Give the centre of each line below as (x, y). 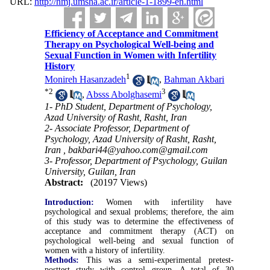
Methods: (62, 260)
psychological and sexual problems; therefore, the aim (139, 212)
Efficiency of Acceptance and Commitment (132, 33)
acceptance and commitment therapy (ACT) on (139, 231)
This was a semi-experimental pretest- (156, 260)
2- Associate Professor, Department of (117, 128)
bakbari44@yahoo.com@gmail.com (138, 150)
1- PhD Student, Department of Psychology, (129, 107)
